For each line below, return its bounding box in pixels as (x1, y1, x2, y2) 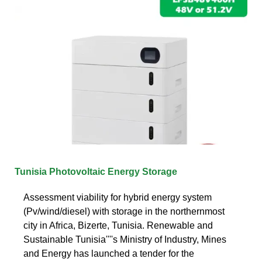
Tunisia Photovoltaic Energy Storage (15, 166, 177, 177)
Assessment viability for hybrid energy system (23, 192, 212, 202)
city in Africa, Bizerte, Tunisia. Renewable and (23, 220, 213, 230)
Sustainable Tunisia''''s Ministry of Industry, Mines (23, 234, 226, 244)
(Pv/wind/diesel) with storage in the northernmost (23, 206, 225, 216)
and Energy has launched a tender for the (23, 248, 194, 258)
